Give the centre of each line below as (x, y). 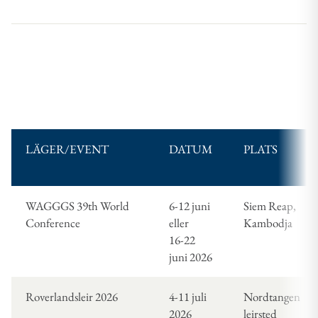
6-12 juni (190, 206)
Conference (53, 223)
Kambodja (268, 223)
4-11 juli (188, 297)
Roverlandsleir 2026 (72, 297)
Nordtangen (272, 297)
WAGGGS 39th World (77, 206)
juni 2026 (191, 257)
